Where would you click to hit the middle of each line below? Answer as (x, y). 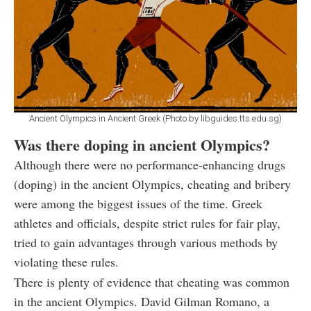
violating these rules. (66, 261)
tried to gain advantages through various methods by (146, 242)
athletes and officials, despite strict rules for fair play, (147, 222)
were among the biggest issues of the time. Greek (138, 203)
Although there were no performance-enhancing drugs (150, 164)
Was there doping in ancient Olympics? (142, 144)
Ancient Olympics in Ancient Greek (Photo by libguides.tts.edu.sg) (155, 118)
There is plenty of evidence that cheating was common (152, 281)
